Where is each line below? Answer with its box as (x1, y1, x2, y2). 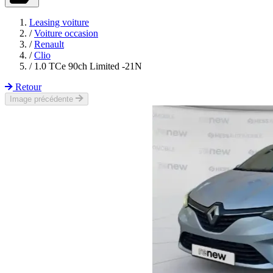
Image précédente (10, 94, 73, 104)
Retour (15, 82, 41, 92)
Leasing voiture (29, 17, 89, 27)
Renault (34, 39, 64, 49)
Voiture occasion (34, 28, 98, 38)
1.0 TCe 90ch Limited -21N (34, 61, 142, 71)
